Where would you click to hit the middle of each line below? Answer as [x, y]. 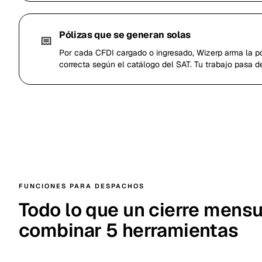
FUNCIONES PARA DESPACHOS [82, 186]
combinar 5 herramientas [129, 230]
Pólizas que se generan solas [125, 35]
